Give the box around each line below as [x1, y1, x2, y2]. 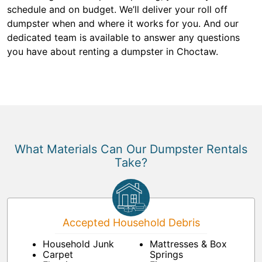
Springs [150, 249, 183, 261]
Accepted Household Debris [62, 216, 200, 229]
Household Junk [43, 238, 114, 250]
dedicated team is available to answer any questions [7, 32, 240, 44]
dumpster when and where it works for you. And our [7, 18, 239, 30]
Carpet [43, 249, 73, 261]
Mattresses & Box [150, 238, 227, 250]
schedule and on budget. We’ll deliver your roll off [7, 4, 227, 16]
